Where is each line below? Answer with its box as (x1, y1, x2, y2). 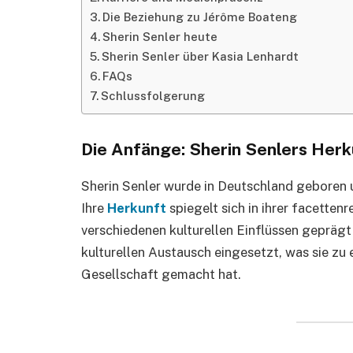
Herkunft (107, 199, 166, 216)
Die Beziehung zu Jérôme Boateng (102, 9, 297, 24)
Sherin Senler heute (102, 29, 217, 43)
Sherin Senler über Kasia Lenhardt (101, 49, 299, 63)
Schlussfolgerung (100, 88, 205, 102)
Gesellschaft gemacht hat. (81, 266, 241, 282)
